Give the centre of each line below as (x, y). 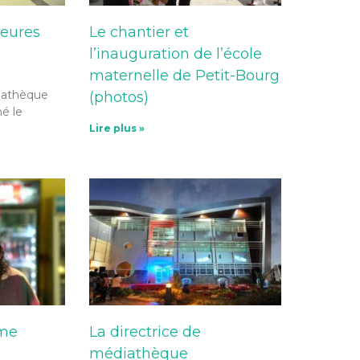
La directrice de (145, 331)
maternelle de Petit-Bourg (184, 75)
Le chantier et (139, 32)
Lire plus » (117, 128)
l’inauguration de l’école (175, 53)
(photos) (119, 97)
